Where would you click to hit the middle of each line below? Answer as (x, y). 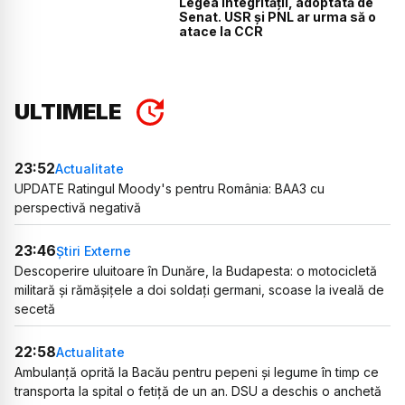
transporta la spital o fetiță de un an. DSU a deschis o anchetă (198, 391)
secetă (35, 309)
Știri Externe (94, 250)
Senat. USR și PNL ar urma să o (278, 16)
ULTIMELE (68, 112)
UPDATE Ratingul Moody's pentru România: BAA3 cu (170, 189)
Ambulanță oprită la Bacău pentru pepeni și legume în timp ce (197, 372)
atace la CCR (221, 31)
